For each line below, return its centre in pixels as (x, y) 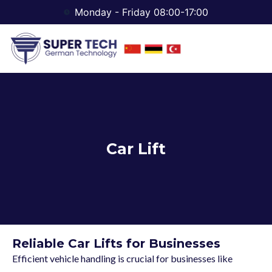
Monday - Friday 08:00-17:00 (141, 12)
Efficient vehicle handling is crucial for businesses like (122, 258)
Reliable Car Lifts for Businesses (116, 243)
